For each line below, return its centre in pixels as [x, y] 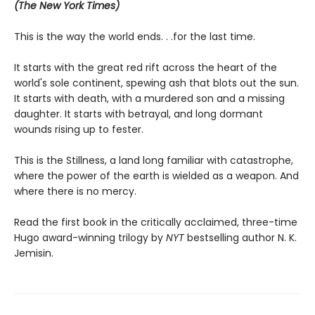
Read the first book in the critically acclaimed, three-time [156, 222]
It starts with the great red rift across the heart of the [146, 67]
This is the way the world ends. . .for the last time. [135, 36]
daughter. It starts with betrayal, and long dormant [139, 114]
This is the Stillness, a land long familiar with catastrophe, [154, 160]
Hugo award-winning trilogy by [90, 237]
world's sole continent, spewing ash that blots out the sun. [156, 83]
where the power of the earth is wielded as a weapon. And [156, 175]
